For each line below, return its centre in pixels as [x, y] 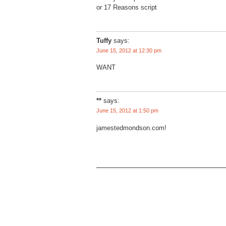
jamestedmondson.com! [131, 128]
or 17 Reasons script [127, 7]
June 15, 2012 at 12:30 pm [129, 50]
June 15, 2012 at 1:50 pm [127, 111]
